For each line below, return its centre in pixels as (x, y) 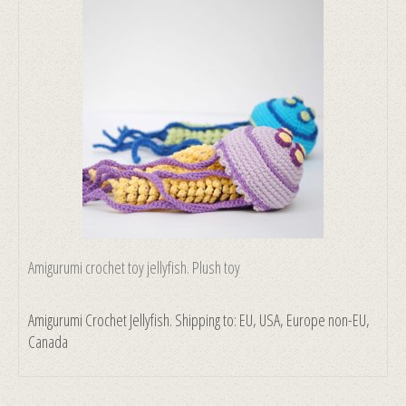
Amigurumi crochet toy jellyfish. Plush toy (134, 267)
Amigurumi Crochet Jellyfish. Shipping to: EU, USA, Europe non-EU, (199, 319)
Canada (48, 341)
